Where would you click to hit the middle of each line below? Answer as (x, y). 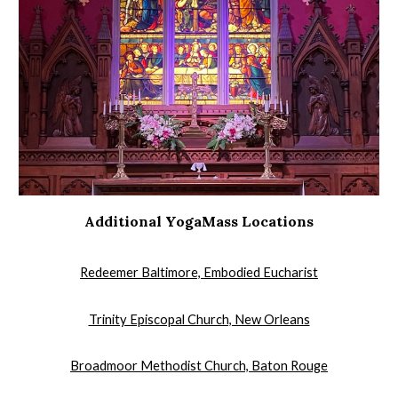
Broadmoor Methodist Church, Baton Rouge (199, 366)
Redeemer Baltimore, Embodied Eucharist (199, 273)
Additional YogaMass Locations (199, 222)
